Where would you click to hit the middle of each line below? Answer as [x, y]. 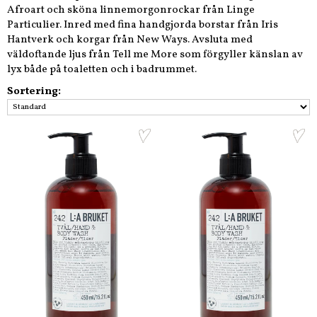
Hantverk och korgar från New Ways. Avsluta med [130, 40]
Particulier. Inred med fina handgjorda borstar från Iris [143, 25]
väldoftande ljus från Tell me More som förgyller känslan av [155, 55]
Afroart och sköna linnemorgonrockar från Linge [131, 11]
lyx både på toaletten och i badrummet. [102, 70]
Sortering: [34, 92]
